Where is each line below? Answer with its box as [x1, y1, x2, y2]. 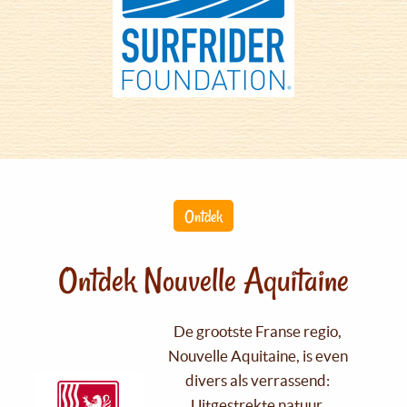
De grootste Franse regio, [174, 322, 342, 340]
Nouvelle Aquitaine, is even [167, 346, 348, 364]
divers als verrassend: [185, 371, 331, 389]
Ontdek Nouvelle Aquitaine [58, 257, 349, 303]
